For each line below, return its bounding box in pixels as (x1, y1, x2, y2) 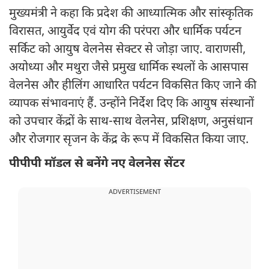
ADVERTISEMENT (108, 188, 161, 197)
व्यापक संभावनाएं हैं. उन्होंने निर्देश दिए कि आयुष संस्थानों (9, 96, 254, 112)
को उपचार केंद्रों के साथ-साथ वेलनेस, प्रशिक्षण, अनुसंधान (9, 114, 253, 130)
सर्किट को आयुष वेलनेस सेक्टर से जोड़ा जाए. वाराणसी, (9, 42, 246, 58)
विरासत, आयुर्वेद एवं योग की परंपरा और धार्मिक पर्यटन (9, 24, 241, 40)
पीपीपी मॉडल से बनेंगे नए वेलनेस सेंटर (9, 156, 188, 172)
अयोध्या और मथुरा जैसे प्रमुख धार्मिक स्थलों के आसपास (9, 60, 249, 76)
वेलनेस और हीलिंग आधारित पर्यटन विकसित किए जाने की (9, 78, 256, 94)
